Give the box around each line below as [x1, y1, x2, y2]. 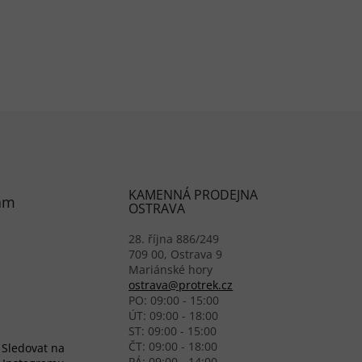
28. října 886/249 [128, 230, 220, 246]
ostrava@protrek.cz [128, 276, 234, 293]
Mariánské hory [128, 261, 213, 277]
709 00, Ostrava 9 [128, 246, 223, 262]
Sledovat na [2, 339, 65, 356]
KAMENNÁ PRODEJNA [128, 185, 259, 204]
